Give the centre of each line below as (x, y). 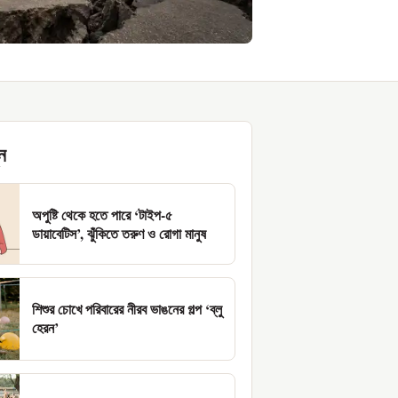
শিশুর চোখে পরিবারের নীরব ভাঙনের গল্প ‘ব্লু (127, 309)
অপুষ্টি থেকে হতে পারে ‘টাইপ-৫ (102, 215)
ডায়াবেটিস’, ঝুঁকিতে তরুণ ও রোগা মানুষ (119, 234)
